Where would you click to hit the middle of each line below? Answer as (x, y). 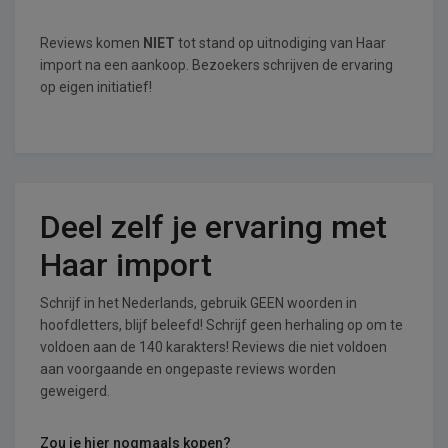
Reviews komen (91, 43)
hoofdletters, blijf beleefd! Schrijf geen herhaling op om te (221, 325)
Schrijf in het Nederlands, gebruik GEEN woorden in (198, 303)
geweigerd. (75, 391)
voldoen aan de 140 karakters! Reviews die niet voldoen (213, 347)
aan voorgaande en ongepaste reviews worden (188, 369)
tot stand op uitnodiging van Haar (280, 43)
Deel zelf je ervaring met (213, 227)
